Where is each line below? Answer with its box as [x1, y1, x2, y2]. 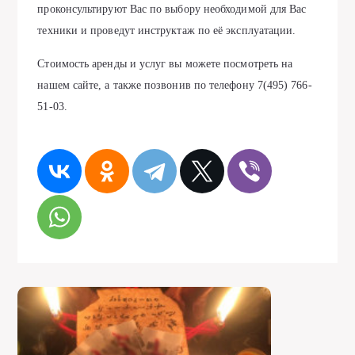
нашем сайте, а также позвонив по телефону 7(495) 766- [37, 79, 312, 91]
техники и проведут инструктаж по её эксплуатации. [37, 25, 296, 36]
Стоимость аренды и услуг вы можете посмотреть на [37, 58, 293, 70]
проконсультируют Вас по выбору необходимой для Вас [37, 3, 307, 15]
